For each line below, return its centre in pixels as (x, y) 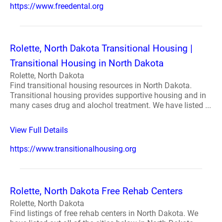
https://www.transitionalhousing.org (73, 149)
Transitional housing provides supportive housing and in (108, 95)
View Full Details (39, 130)
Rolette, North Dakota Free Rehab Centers (96, 191)
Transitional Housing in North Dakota (87, 63)
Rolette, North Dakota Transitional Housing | (101, 48)
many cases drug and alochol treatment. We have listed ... (111, 105)
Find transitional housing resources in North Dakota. (101, 85)
